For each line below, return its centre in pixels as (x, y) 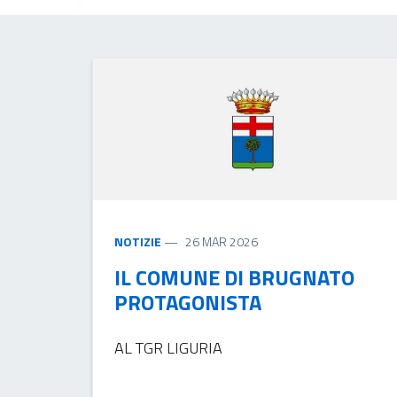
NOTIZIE (137, 241)
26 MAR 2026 (221, 241)
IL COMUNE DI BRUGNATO (234, 277)
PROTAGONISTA (187, 302)
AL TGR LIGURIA (168, 347)
